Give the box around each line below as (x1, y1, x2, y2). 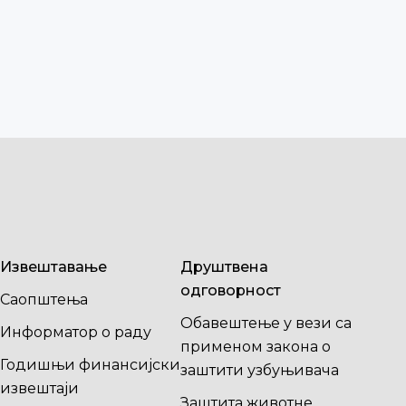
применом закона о (179, 338, 331, 355)
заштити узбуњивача (179, 362, 339, 379)
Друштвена (179, 258, 268, 275)
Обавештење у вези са (179, 314, 352, 332)
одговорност (179, 282, 281, 299)
